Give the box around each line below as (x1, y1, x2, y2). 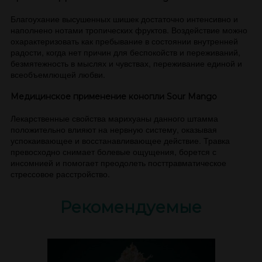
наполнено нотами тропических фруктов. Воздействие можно (11, 24, 247, 36)
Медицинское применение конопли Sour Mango (11, 91, 217, 102)
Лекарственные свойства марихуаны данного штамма (11, 112, 218, 124)
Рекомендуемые (60, 197, 202, 217)
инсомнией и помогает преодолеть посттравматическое (11, 157, 226, 168)
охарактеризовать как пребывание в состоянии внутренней (11, 35, 238, 47)
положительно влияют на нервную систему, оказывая (11, 123, 217, 135)
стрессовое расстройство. (11, 168, 110, 180)
